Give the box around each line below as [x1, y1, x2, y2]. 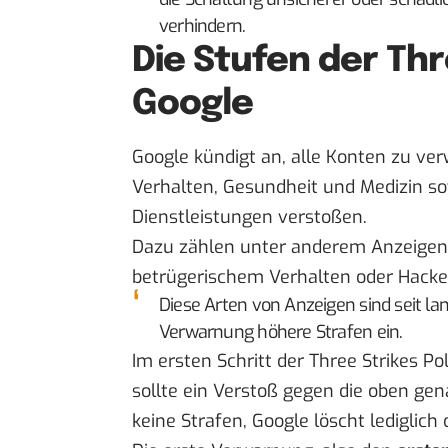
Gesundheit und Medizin [223, 175, 423, 200]
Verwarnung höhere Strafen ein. [159, 320, 403, 345]
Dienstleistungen [132, 205, 273, 230]
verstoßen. [273, 205, 367, 230]
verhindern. [159, 14, 246, 39]
